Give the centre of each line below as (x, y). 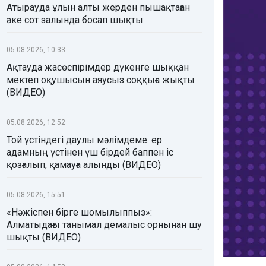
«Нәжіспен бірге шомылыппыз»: (79, 212)
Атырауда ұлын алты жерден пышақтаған (98, 7)
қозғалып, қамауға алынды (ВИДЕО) (84, 165)
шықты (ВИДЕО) (44, 237)
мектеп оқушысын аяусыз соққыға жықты (101, 80)
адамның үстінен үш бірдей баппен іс (90, 152)
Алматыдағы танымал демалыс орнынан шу (104, 225)
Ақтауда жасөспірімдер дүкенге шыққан (98, 67)
